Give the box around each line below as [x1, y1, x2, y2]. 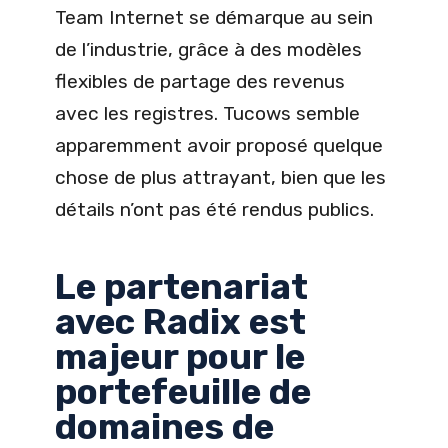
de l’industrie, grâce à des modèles [55, 38, 362, 62]
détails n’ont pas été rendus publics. [55, 198, 374, 222]
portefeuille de [55, 371, 311, 414]
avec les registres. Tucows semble [55, 102, 360, 126]
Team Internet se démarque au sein [55, 6, 373, 30]
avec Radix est [55, 301, 306, 344]
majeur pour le [55, 336, 305, 379]
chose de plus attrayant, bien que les [55, 166, 386, 190]
